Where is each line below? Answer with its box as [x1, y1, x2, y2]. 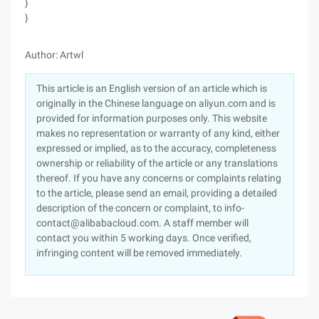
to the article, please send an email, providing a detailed [36, 187, 277, 199]
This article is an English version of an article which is [36, 83, 267, 94]
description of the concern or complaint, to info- [36, 202, 244, 214]
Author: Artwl [25, 49, 83, 61]
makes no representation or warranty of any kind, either [36, 127, 280, 139]
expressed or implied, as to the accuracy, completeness [36, 142, 276, 154]
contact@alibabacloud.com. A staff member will [36, 217, 249, 229]
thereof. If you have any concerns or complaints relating [36, 172, 281, 184]
